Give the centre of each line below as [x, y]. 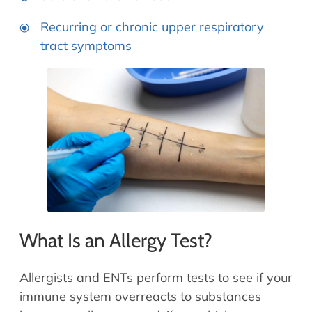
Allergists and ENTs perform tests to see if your [156, 277]
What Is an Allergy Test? [116, 240]
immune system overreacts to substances [140, 296]
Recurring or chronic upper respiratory [152, 27]
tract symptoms [86, 46]
